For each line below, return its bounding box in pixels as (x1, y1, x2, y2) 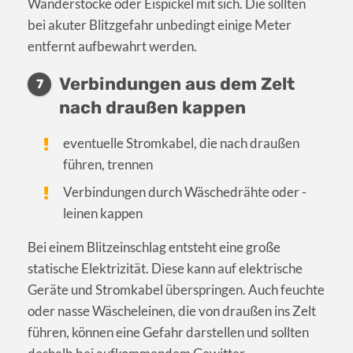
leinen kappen (63, 205, 143, 222)
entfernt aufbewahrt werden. (28, 38, 197, 55)
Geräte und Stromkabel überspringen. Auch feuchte (28, 281, 325, 299)
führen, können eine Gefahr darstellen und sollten (28, 324, 309, 341)
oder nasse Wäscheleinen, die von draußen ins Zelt (28, 303, 316, 320)
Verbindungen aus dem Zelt (59, 73, 295, 95)
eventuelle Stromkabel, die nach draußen (63, 135, 300, 152)
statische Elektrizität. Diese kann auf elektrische (28, 260, 303, 277)
